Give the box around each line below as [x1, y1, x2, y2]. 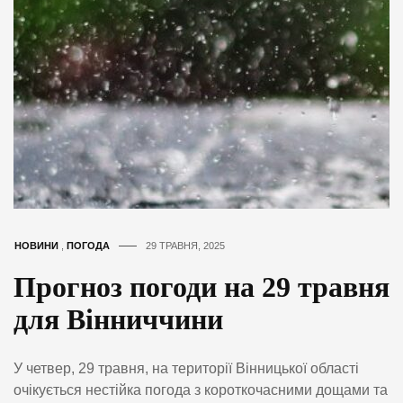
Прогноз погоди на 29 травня [13, 271, 390, 304]
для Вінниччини [13, 303, 223, 336]
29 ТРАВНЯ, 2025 [146, 240, 225, 252]
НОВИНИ [14, 240, 58, 252]
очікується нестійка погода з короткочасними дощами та [13, 382, 388, 399]
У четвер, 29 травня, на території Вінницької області [13, 361, 359, 377]
